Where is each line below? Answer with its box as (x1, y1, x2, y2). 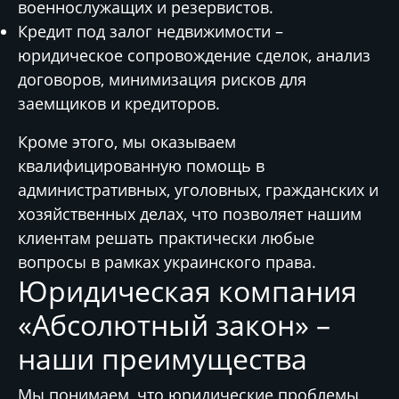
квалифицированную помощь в (18, 155, 265, 176)
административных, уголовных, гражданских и (18, 179, 379, 200)
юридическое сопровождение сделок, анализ (18, 45, 370, 66)
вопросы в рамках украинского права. (18, 251, 316, 273)
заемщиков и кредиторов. (18, 93, 220, 114)
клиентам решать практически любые (18, 227, 314, 248)
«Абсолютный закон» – (18, 305, 330, 344)
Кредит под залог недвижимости (18, 20, 271, 42)
